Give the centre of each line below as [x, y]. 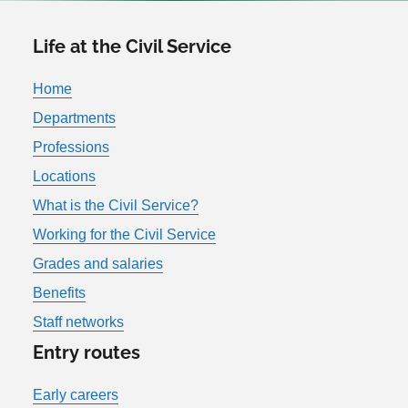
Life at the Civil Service [132, 46]
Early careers [76, 394]
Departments [74, 117]
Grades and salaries [98, 263]
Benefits [59, 292]
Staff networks [78, 321]
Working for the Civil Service [124, 234]
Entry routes [87, 352]
